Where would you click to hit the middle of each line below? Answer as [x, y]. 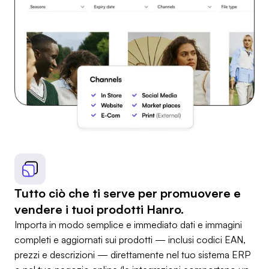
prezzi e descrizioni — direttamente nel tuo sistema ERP [132, 255]
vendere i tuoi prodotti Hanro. [99, 210]
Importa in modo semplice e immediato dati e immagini [128, 225]
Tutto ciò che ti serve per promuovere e [128, 193]
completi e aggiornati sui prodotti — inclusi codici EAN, [130, 240]
